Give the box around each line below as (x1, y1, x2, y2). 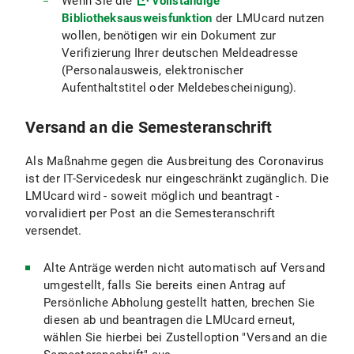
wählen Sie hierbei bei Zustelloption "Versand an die (43, 330, 327, 345)
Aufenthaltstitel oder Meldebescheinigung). (62, 81, 297, 95)
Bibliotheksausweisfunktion (62, 11, 213, 25)
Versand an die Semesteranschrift (25, 118, 273, 137)
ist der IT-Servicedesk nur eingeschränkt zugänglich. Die (25, 171, 329, 186)
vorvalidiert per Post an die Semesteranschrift (25, 206, 276, 220)
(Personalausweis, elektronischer (62, 63, 243, 77)
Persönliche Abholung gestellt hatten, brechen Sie (43, 296, 315, 310)
